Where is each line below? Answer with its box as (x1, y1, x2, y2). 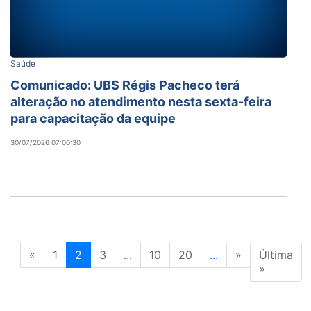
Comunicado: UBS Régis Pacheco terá (10, 77, 239, 92)
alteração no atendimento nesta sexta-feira (10, 94, 271, 109)
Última (259, 247, 293, 262)
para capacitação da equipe (10, 110, 176, 126)
